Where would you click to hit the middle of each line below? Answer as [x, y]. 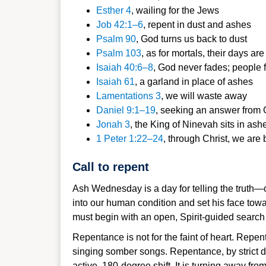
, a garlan [154, 82]
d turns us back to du [197, 39]
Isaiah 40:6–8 [125, 67]
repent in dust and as [192, 25]
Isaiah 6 [113, 82]
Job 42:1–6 [120, 25]
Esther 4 [114, 10]
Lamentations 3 [129, 96]
